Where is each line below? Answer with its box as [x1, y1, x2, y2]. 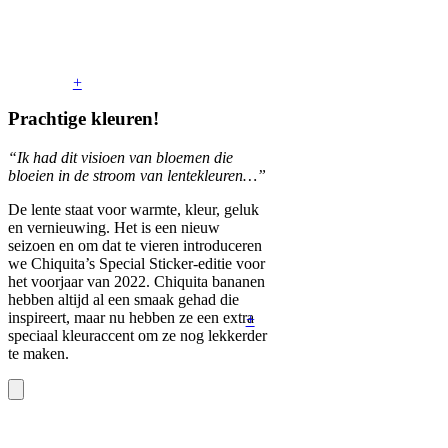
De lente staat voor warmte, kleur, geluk [8, 200, 259, 218]
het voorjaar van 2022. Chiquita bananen [8, 272, 265, 290]
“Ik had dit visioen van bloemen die [8, 148, 233, 166]
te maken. [8, 344, 69, 362]
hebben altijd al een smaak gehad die [8, 290, 239, 308]
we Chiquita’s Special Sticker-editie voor [8, 254, 265, 272]
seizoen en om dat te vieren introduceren [8, 236, 262, 254]
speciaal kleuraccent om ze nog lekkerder [8, 326, 267, 344]
